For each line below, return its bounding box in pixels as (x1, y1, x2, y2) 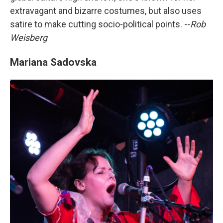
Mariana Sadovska (10, 56, 97, 69)
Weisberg (10, 32, 47, 43)
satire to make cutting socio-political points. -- (10, 19, 190, 30)
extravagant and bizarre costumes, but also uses (10, 5, 202, 16)
